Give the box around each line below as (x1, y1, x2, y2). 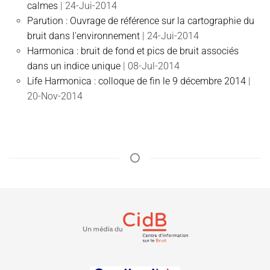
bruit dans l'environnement (27, 30, 140, 42)
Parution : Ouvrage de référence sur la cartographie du (27, 15, 254, 27)
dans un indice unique (27, 60, 121, 72)
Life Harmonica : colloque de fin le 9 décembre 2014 (27, 75, 246, 87)
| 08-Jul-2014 (123, 60, 180, 72)
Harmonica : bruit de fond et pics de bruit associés (27, 45, 239, 57)
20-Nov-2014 (27, 90, 83, 102)
